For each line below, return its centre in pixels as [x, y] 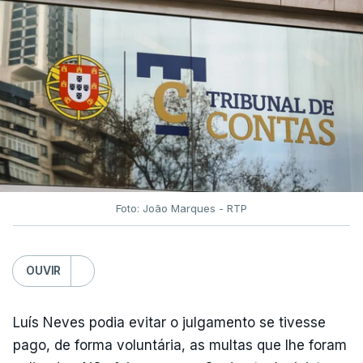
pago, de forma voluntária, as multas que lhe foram [180, 345]
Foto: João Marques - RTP [181, 208]
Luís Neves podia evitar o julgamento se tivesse [169, 322]
